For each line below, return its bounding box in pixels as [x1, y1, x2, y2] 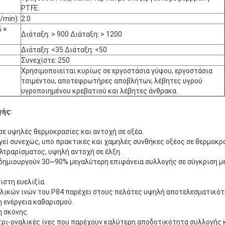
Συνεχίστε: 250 [21, 56, 70, 65]
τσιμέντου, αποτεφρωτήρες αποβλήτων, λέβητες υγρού [21, 77, 202, 85]
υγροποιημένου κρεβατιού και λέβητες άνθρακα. [21, 87, 178, 95]
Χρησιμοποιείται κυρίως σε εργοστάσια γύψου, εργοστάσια [21, 67, 212, 75]
